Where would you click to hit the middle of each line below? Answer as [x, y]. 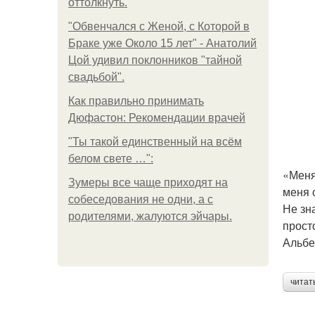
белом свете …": [111, 159]
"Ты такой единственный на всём [155, 142]
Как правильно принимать [136, 101]
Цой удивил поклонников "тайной [155, 60]
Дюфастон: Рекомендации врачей [157, 118]
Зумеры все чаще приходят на [148, 182]
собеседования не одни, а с [141, 199]
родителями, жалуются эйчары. [150, 216]
